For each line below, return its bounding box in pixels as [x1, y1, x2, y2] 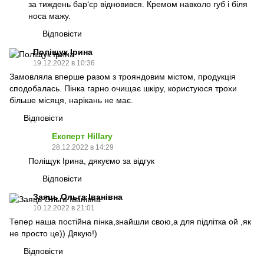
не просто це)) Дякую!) [9, 229, 97, 238]
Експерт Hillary [52, 131, 113, 141]
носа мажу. [28, 11, 71, 21]
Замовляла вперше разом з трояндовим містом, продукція [9, 72, 236, 81]
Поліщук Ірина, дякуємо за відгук [28, 156, 154, 166]
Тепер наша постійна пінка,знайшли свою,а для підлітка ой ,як [9, 217, 251, 226]
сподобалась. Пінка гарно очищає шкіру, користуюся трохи [9, 84, 237, 93]
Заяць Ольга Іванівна [33, 192, 123, 202]
